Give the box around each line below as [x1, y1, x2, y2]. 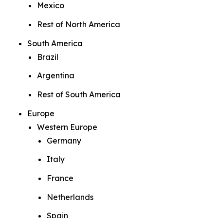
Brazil [37, 52, 58, 62]
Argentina [37, 71, 74, 81]
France [47, 173, 73, 183]
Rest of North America [37, 19, 120, 29]
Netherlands [47, 192, 93, 202]
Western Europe [37, 122, 101, 132]
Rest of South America [37, 89, 121, 99]
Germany [47, 135, 81, 145]
